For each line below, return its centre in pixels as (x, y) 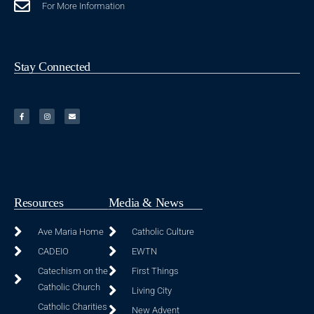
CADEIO (53, 252)
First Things (156, 271)
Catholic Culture (163, 232)
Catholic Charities (72, 307)
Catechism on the (73, 271)
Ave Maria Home (70, 232)
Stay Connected (52, 67)
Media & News (146, 203)
